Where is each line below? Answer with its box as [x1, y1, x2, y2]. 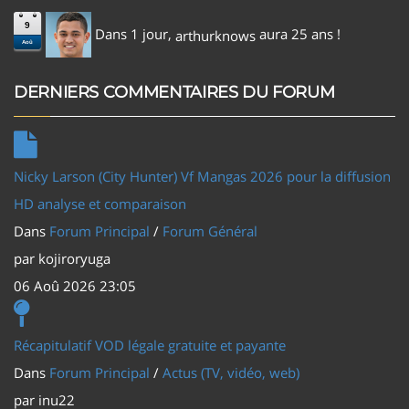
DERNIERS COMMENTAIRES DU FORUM [14, 81, 335, 102]
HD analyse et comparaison [14, 194, 186, 213]
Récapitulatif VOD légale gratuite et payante [14, 335, 286, 354]
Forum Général [163, 221, 257, 240]
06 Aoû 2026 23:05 [14, 276, 136, 295]
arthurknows [175, 26, 256, 45]
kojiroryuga [38, 248, 110, 267]
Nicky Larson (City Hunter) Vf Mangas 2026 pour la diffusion [14, 166, 391, 185]
